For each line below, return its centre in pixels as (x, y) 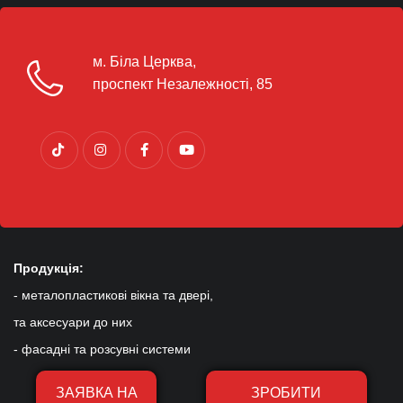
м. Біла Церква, (144, 62)
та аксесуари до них (73, 322)
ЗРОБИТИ (287, 393)
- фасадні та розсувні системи (102, 349)
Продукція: (49, 268)
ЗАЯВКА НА (96, 393)
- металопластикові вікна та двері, (113, 295)
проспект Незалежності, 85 (183, 84)
